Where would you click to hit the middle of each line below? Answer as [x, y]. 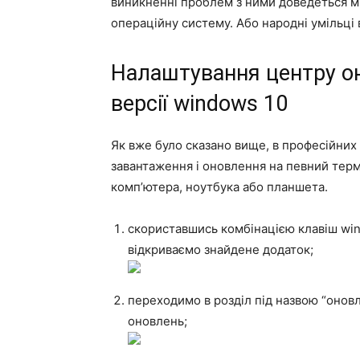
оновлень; [157, 321]
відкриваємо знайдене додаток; [221, 250]
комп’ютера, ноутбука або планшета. [219, 187]
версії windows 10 [199, 104]
